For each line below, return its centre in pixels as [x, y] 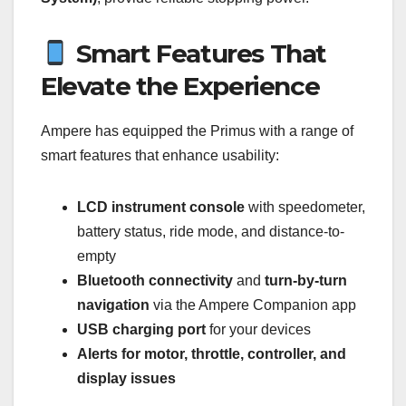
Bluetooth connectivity [155, 280]
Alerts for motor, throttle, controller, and [212, 353]
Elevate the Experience [180, 86]
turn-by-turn [306, 280]
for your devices [258, 329]
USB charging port [141, 329]
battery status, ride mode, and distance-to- [211, 231]
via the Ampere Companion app [253, 304]
